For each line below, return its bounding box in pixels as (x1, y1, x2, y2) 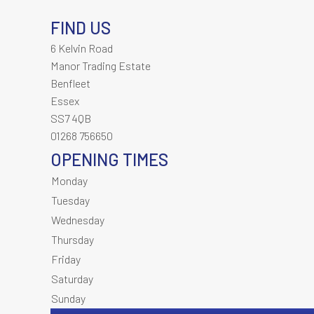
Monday (51, 174, 88, 187)
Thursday (51, 233, 94, 246)
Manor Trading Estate (50, 59, 151, 72)
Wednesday (51, 213, 104, 226)
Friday (51, 252, 81, 266)
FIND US (50, 18, 111, 38)
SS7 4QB (50, 111, 91, 125)
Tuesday (51, 193, 90, 207)
